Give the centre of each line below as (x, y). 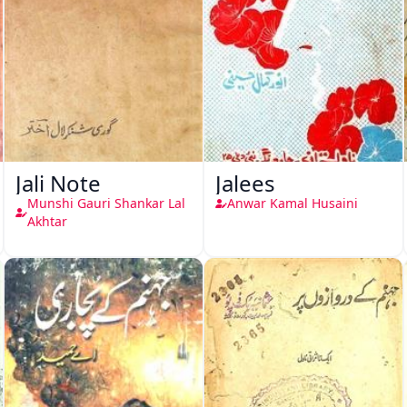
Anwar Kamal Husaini (293, 203)
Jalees (245, 183)
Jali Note (58, 183)
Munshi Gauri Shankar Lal (106, 203)
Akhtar (47, 221)
